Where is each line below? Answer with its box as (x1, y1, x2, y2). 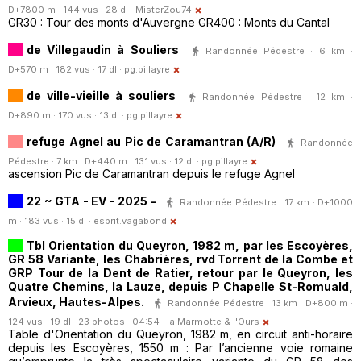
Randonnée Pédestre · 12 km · (202, 90, 354, 102)
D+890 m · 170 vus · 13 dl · (8, 110, 127, 122)
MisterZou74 (135, 4, 192, 16)
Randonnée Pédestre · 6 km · (205, 44, 354, 56)
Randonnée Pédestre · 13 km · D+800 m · (168, 297, 354, 309)
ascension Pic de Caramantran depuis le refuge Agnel (8, 167, 295, 181)
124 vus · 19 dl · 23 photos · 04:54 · (8, 316, 167, 328)
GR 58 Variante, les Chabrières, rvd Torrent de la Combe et (8, 252, 353, 267)
